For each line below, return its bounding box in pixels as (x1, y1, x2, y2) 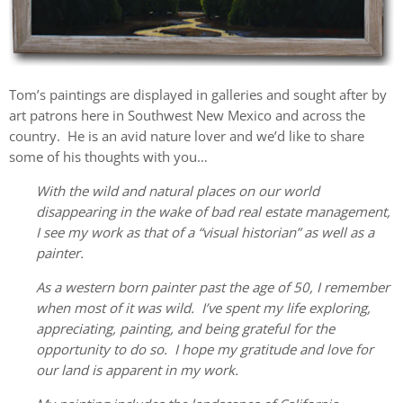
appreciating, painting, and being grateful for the (36, 319, 335, 338)
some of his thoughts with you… (9, 148, 208, 166)
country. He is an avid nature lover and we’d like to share (9, 127, 364, 146)
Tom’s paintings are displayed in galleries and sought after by (9, 85, 387, 104)
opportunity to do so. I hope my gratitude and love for (36, 340, 373, 359)
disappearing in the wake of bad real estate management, (36, 202, 390, 221)
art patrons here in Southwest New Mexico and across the (9, 106, 365, 125)
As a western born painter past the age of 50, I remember (36, 278, 390, 297)
